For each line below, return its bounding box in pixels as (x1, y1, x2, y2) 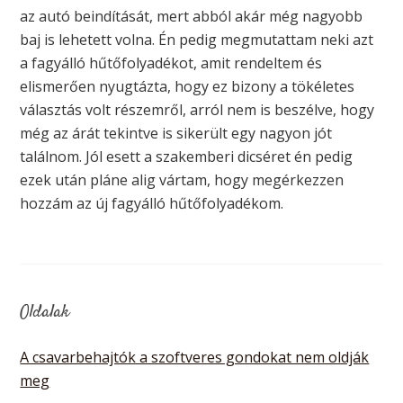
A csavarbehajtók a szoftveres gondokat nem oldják (20, 346, 370, 367)
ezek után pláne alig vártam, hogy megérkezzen (20, 169, 345, 190)
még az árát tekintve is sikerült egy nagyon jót (20, 122, 333, 143)
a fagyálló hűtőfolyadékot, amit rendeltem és (20, 52, 323, 73)
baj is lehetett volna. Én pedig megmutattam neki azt (20, 29, 374, 49)
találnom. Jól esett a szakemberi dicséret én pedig (20, 146, 354, 166)
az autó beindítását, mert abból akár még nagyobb (20, 5, 363, 26)
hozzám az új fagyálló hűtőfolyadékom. (20, 193, 284, 213)
